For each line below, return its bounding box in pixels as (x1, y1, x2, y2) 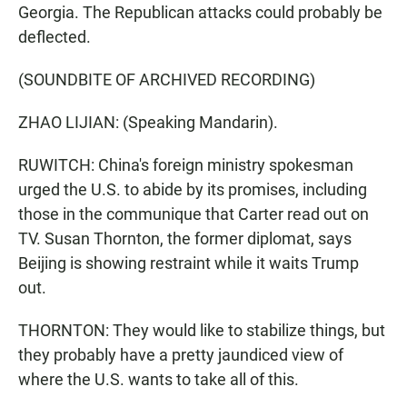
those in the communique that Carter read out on (18, 204, 369, 223)
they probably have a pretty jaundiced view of (18, 345, 343, 364)
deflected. (18, 27, 91, 46)
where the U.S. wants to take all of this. (18, 370, 299, 389)
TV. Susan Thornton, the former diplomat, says (18, 229, 352, 248)
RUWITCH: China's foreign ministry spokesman (18, 155, 353, 174)
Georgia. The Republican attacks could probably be (18, 3, 382, 22)
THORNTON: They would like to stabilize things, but (18, 321, 385, 340)
